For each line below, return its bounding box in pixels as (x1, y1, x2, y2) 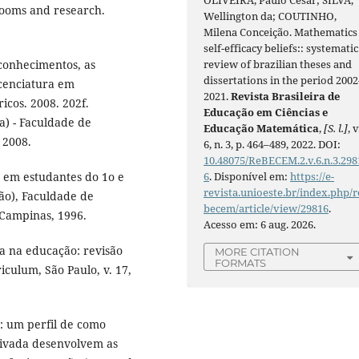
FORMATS (215, 256, 267, 269)
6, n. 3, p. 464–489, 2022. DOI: (204, 136, 341, 151)
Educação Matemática (204, 120, 320, 135)
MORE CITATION (215, 244, 301, 258)
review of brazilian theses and (204, 56, 353, 71)
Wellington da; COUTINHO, (204, 8, 337, 23)
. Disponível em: (209, 168, 291, 184)
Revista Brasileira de (231, 88, 341, 103)
